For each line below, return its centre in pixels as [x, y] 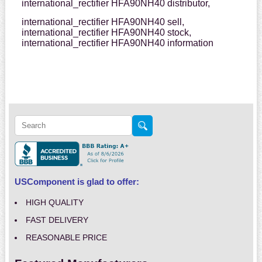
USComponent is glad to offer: [77, 182]
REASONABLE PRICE [66, 238]
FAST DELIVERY [57, 220]
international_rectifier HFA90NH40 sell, [103, 22]
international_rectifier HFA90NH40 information [117, 43]
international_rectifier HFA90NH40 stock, [106, 33]
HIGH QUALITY [54, 203]
